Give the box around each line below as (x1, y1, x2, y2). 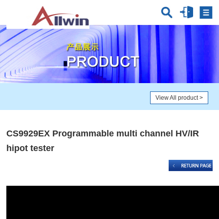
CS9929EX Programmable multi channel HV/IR (6, 129, 199, 139)
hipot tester (6, 143, 55, 153)
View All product (155, 94, 198, 101)
